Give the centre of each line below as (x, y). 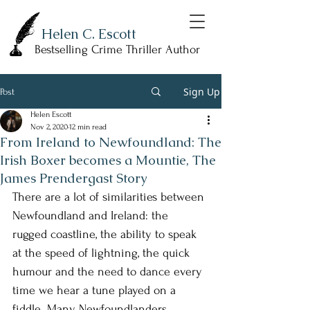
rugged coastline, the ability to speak (106, 234)
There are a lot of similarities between (110, 197)
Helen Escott (51, 115)
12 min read (88, 127)
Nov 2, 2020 (49, 127)
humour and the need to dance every (109, 272)
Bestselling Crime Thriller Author (117, 49)
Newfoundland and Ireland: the (92, 216)
